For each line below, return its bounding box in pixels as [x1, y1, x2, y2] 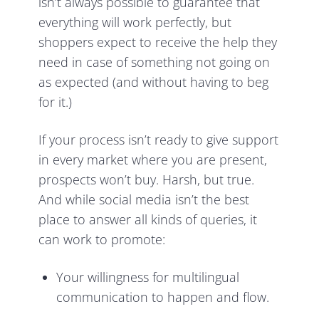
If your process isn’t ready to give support [38, 130, 279, 148]
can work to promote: [38, 230, 166, 248]
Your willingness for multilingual [56, 268, 240, 286]
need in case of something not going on [38, 53, 271, 70]
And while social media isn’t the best [38, 190, 250, 208]
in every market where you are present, [38, 150, 268, 168]
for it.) [38, 93, 76, 110]
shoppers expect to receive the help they [38, 33, 278, 51]
